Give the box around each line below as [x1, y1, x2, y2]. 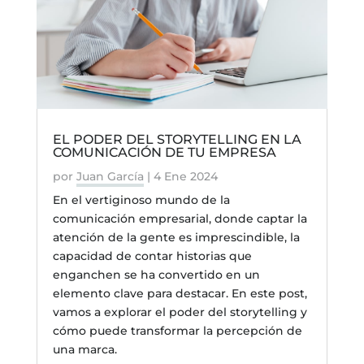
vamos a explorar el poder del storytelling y [52, 304, 307, 319]
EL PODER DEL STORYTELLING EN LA [52, 131, 301, 147]
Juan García [76, 168, 144, 184]
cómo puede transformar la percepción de [52, 323, 302, 338]
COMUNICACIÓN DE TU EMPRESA [52, 144, 276, 160]
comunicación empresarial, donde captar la [52, 210, 307, 226]
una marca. [52, 341, 117, 357]
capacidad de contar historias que [52, 248, 252, 263]
